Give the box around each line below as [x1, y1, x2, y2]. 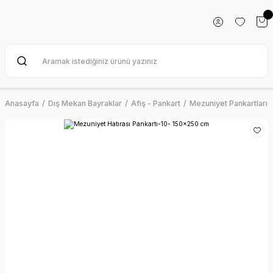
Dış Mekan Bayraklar [48, 99, 122, 108]
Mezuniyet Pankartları [190, 99, 268, 108]
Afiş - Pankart [131, 99, 180, 108]
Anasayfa [5, 99, 39, 108]
